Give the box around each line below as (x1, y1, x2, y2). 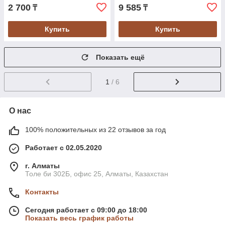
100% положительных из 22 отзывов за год (25, 126, 166, 134)
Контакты (25, 188, 59, 196)
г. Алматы (25, 162, 60, 170)
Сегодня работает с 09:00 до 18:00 (25, 206, 147, 214)
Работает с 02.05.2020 (25, 144, 102, 152)
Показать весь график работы (25, 214, 134, 222)
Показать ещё (96, 53, 145, 62)
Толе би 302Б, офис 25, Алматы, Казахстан (25, 170, 168, 178)
